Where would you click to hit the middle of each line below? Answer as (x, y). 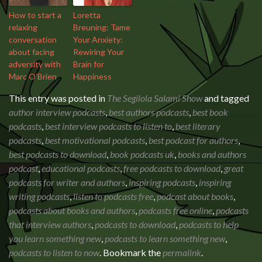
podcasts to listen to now (54, 253)
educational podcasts (81, 168)
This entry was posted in (58, 98)
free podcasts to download (172, 168)
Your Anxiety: (98, 40)
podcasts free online (175, 211)
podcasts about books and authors (72, 211)
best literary (198, 126)
